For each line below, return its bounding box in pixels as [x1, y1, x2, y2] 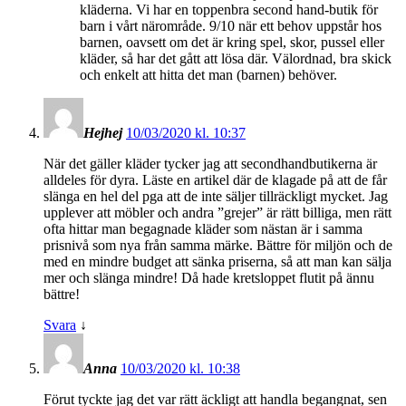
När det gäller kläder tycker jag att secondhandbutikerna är [43, 156, 377, 172]
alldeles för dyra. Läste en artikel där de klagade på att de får [43, 172, 387, 188]
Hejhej [83, 125, 122, 141]
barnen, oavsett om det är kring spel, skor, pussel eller [80, 34, 384, 51]
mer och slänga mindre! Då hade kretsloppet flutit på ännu [43, 270, 374, 286]
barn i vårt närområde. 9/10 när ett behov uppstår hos [80, 18, 382, 34]
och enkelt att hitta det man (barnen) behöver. [80, 67, 337, 83]
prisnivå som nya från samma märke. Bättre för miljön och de [43, 237, 392, 254]
